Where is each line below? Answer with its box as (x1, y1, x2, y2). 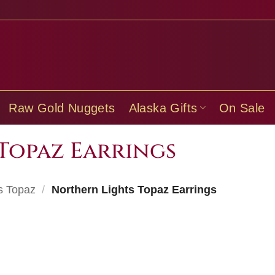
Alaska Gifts (128, 101, 198, 115)
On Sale (219, 101, 265, 115)
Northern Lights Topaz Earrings (48, 184, 217, 196)
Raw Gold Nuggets (9, 101, 115, 115)
